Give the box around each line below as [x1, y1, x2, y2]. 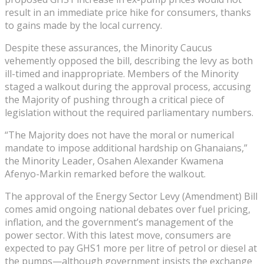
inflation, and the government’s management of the [5, 215, 233, 229]
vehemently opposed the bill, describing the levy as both [5, 54, 253, 67]
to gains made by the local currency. [5, 18, 162, 32]
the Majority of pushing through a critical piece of [5, 93, 225, 106]
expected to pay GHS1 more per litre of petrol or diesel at [5, 241, 257, 255]
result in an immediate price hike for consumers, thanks [5, 5, 251, 19]
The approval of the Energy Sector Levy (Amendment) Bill [5, 189, 258, 203]
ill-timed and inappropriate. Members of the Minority [5, 67, 239, 80]
